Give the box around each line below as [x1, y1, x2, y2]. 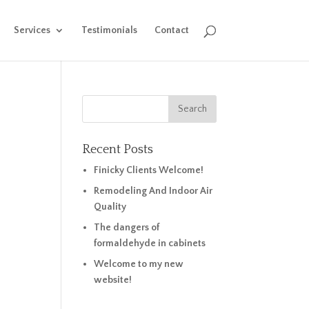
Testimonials [81, 25, 137, 36]
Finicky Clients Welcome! [93, 165, 203, 176]
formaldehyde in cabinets [93, 238, 206, 249]
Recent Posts [82, 143, 154, 157]
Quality [93, 201, 126, 212]
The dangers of [93, 222, 159, 233]
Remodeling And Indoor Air [93, 186, 212, 197]
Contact [154, 25, 189, 36]
